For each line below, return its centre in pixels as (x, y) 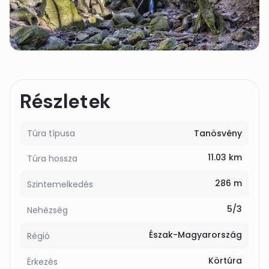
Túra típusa (51, 133)
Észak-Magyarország (195, 235)
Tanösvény (218, 133)
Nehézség (47, 210)
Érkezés (42, 262)
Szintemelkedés (60, 184)
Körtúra (225, 261)
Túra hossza (52, 159)
